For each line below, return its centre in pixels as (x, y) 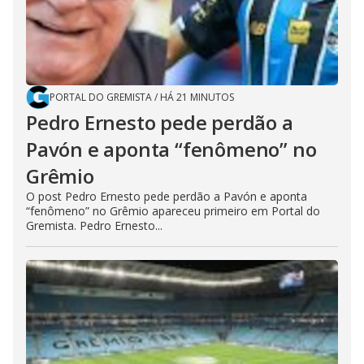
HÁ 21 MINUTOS (197, 97)
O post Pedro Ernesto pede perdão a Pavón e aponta (167, 197)
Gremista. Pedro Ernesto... (94, 226)
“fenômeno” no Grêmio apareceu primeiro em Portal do (173, 211)
